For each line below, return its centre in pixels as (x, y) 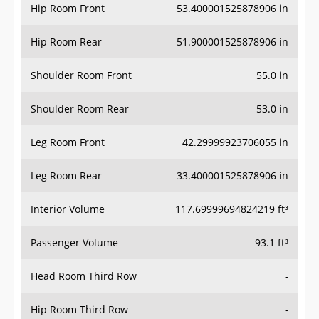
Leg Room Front (68, 142)
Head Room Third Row (84, 276)
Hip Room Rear (66, 42)
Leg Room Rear (66, 176)
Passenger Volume (74, 243)
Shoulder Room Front (81, 75)
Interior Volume (68, 209)
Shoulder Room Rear (80, 109)
